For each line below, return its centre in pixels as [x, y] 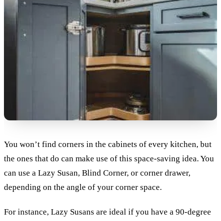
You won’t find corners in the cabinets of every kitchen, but [108, 145]
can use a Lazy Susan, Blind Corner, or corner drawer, [97, 173]
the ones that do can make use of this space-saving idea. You [109, 159]
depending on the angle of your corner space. [83, 187]
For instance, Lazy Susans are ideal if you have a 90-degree [108, 212]
